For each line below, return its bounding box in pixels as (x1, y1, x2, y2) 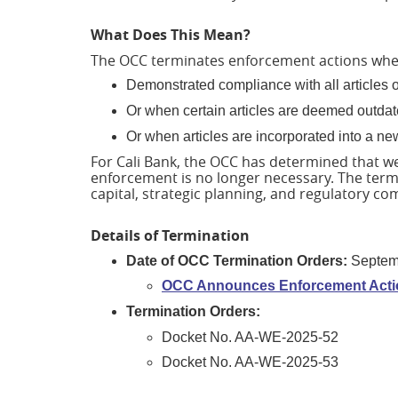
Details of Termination (91, 225, 250, 245)
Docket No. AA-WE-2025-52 (162, 329, 342, 345)
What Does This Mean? (91, 25, 251, 45)
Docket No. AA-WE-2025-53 (162, 354, 342, 370)
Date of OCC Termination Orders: (126, 252, 347, 268)
